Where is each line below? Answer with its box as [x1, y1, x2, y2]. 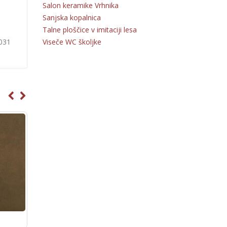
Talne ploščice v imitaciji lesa [42, 24, 137, 34]
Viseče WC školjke [42, 36, 101, 47]
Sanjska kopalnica [42, 12, 101, 22]
